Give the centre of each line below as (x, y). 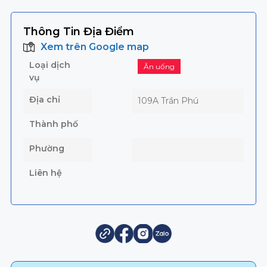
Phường (46, 149)
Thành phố (53, 124)
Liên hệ (45, 173)
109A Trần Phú (168, 101)
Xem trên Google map (94, 47)
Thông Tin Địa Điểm (78, 32)
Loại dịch (49, 65)
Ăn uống (159, 67)
